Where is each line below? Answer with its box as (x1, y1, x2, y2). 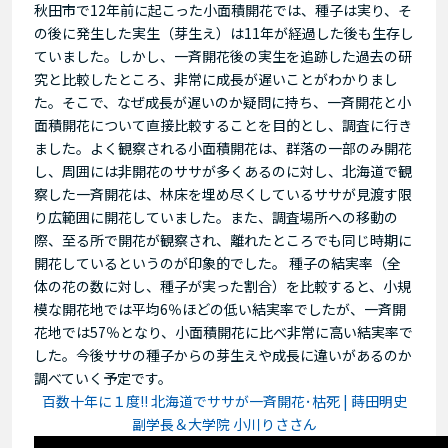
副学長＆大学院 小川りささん (131, 413, 317, 434)
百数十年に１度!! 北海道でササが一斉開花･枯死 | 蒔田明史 (41, 390, 407, 411)
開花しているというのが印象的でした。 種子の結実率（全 (34, 252, 401, 273)
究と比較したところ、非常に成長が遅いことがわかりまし (34, 68, 398, 89)
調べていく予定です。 (34, 367, 172, 388)
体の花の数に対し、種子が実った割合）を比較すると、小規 (34, 275, 411, 296)
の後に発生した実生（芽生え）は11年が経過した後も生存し (34, 22, 414, 43)
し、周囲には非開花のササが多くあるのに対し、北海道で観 (34, 160, 412, 181)
